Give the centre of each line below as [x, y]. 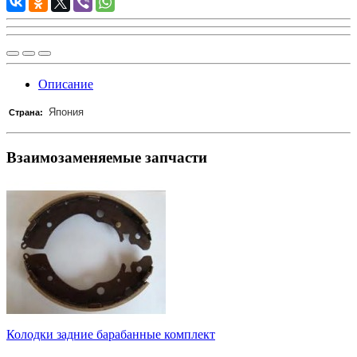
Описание [66, 84]
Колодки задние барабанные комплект [111, 335]
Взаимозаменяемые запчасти [107, 157]
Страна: [26, 112]
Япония [65, 112]
